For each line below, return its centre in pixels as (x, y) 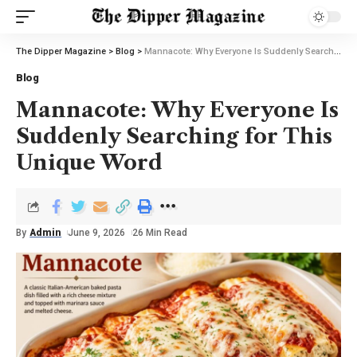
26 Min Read (159, 233)
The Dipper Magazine (61, 51)
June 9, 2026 (97, 233)
